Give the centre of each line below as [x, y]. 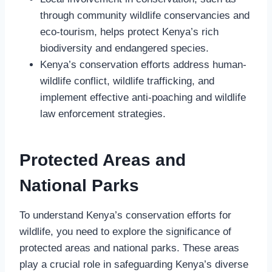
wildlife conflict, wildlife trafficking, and [127, 81]
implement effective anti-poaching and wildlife [143, 97]
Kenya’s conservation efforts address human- [143, 64]
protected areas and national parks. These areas [129, 248]
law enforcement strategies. [103, 114]
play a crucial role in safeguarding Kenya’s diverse [134, 264]
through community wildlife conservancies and [145, 15]
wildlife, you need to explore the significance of [125, 231]
